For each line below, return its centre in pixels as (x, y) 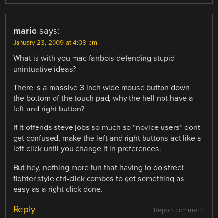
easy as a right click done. (58, 189)
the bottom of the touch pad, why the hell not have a (103, 99)
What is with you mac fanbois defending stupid (94, 59)
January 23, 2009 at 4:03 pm (55, 43)
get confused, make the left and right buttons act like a (108, 138)
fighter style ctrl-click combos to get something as (99, 178)
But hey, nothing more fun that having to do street (99, 168)
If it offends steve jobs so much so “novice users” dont (107, 128)
